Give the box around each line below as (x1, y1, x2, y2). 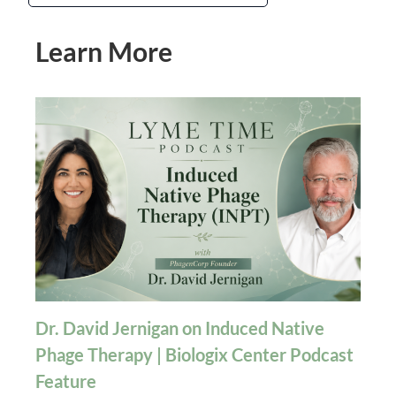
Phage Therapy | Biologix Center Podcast (34, 344, 354, 366)
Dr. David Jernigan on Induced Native (34, 317, 324, 339)
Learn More (34, 35, 172, 67)
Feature (34, 370, 96, 392)
